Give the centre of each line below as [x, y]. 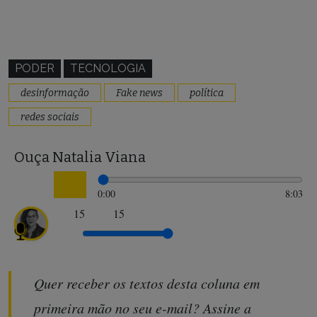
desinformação [55, 93]
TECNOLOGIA [108, 68]
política [207, 93]
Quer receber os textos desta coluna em [147, 283]
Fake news [139, 93]
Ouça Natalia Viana [80, 157]
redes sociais [50, 117]
